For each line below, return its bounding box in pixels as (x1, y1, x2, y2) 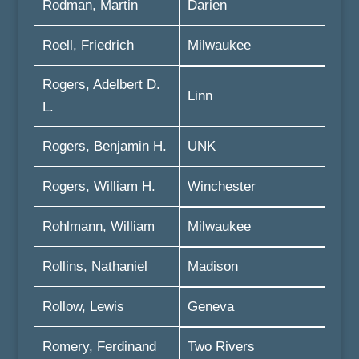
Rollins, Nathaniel (42, 259, 147, 274)
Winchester (187, 179, 256, 194)
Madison (187, 259, 238, 274)
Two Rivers (187, 339, 255, 354)
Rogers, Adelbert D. (42, 77, 160, 92)
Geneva (187, 299, 234, 314)
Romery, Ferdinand (42, 339, 156, 354)
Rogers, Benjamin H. (42, 139, 167, 154)
